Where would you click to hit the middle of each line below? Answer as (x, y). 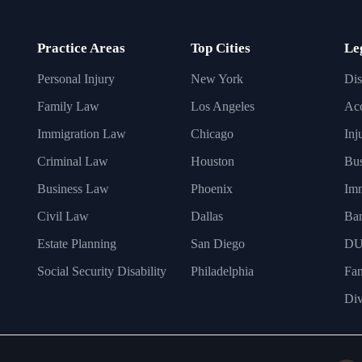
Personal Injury (76, 79)
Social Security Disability (102, 271)
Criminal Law (73, 161)
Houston (213, 161)
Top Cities (221, 48)
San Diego (218, 244)
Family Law (68, 106)
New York (217, 79)
